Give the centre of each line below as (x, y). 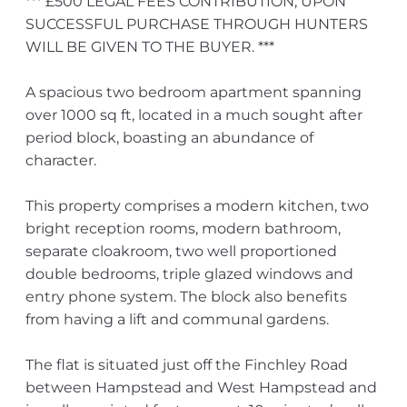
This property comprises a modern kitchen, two (197, 206)
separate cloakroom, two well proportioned (181, 251)
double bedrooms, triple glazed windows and (189, 274)
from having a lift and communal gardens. (177, 319)
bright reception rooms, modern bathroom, (183, 228)
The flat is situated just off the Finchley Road (186, 365)
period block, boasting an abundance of (169, 138)
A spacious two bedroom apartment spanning (193, 92)
